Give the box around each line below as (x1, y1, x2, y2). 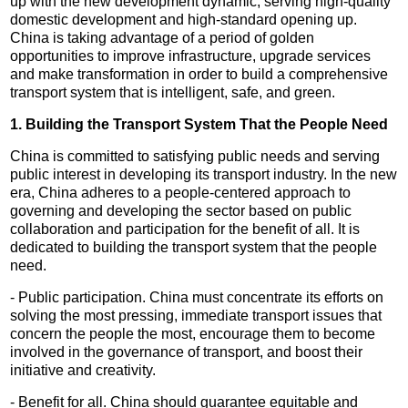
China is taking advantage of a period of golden (10, 29, 315, 46)
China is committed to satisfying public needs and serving (10, 148, 381, 164)
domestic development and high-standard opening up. (10, 11, 358, 27)
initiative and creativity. (10, 362, 157, 378)
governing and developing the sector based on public (10, 202, 352, 219)
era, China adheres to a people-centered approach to (10, 184, 352, 200)
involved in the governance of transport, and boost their (10, 343, 363, 360)
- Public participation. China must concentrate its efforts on (10, 289, 384, 305)
